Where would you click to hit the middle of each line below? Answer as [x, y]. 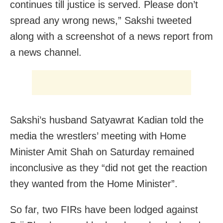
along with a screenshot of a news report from [111, 36]
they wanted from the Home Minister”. [94, 183]
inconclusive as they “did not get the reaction [109, 167]
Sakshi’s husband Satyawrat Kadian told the [107, 120]
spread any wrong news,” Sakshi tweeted [101, 20]
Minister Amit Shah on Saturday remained [102, 152]
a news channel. [46, 52]
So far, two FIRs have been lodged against [104, 209]
